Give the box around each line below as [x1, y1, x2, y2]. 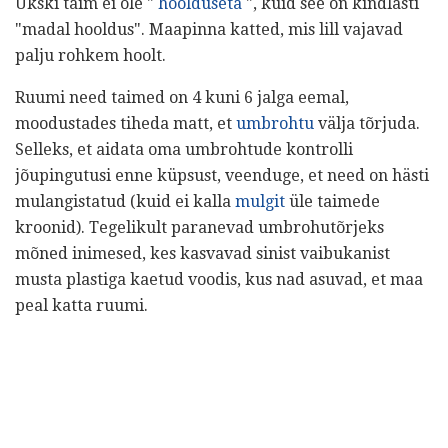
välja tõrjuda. [314, 114, 420, 134]
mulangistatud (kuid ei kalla [15, 192, 235, 212]
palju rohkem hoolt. [15, 46, 166, 66]
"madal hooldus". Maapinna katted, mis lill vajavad [15, 20, 403, 40]
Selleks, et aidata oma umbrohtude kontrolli [15, 140, 353, 160]
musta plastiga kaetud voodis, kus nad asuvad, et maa [15, 270, 423, 290]
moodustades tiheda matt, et [15, 114, 236, 134]
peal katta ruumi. [15, 296, 148, 316]
